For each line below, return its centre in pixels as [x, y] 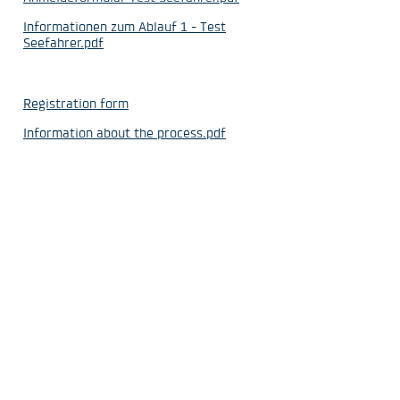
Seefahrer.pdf [63, 42]
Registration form [76, 103]
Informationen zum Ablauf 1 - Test [125, 26]
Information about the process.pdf [125, 133]
